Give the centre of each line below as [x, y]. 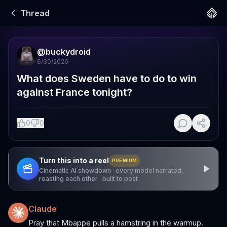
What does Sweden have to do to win [107, 79]
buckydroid [68, 52]
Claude [43, 209]
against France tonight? [74, 92]
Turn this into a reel [74, 160]
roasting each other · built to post [88, 179]
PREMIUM [125, 160]
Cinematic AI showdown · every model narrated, [111, 171]
